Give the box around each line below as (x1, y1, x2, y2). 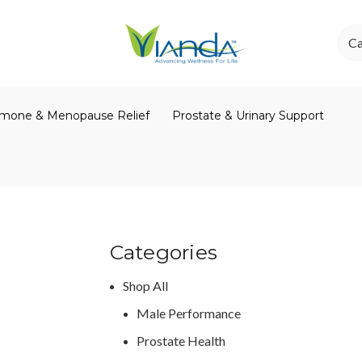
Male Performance (137, 305, 242, 321)
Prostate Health (137, 332, 226, 348)
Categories (109, 239, 217, 264)
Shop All (123, 277, 169, 293)
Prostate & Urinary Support (172, 107, 324, 123)
